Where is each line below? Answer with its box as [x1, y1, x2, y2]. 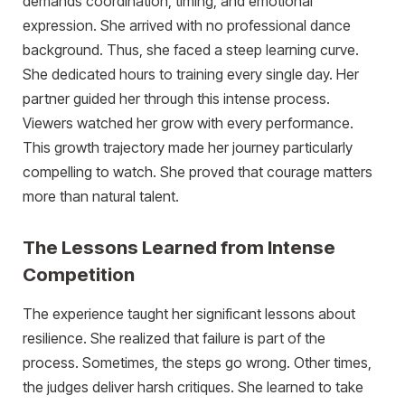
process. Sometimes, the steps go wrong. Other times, [23, 353, 372, 372]
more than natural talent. [23, 187, 179, 205]
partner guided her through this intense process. [23, 89, 330, 108]
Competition [23, 262, 135, 286]
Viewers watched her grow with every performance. [23, 114, 353, 132]
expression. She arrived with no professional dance [23, 16, 351, 34]
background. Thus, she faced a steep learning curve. [23, 41, 359, 59]
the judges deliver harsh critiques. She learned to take [23, 378, 363, 396]
